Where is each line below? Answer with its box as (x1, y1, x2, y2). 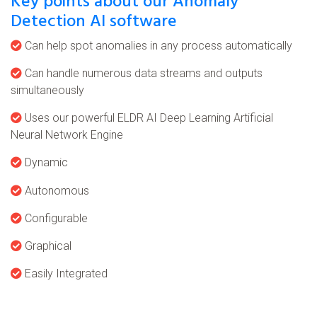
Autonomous (22, 184, 89, 198)
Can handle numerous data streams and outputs (22, 67, 263, 81)
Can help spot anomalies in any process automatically (22, 39, 292, 53)
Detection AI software (11, 8, 177, 36)
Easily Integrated (22, 267, 108, 281)
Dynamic (22, 156, 68, 170)
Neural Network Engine (11, 128, 123, 142)
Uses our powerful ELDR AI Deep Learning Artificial (22, 111, 273, 125)
